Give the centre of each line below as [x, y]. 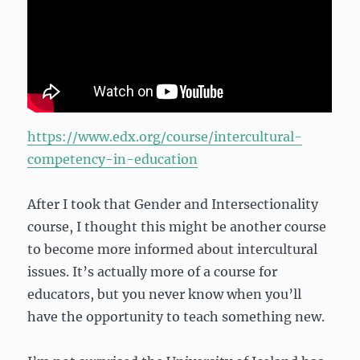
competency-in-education [113, 160]
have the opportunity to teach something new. [176, 317]
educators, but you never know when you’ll [165, 295]
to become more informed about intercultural [173, 250]
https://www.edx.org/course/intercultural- [165, 137]
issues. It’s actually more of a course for [153, 272]
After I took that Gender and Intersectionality [173, 205]
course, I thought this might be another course [177, 227]
